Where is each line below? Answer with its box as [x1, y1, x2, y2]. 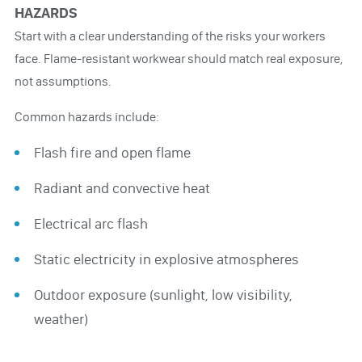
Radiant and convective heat [33, 179, 210, 197]
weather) [33, 309, 88, 328]
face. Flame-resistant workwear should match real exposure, [14, 50, 343, 66]
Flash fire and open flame [33, 143, 191, 162]
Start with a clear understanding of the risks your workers [14, 27, 326, 44]
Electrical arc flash [33, 214, 148, 233]
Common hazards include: [14, 108, 159, 124]
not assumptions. [14, 73, 112, 89]
